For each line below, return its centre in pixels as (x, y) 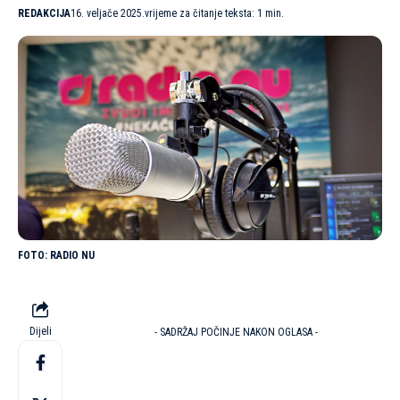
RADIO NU (72, 256)
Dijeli (40, 332)
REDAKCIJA (44, 13)
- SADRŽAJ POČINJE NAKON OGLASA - (236, 333)
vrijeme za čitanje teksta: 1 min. (214, 13)
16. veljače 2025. (108, 13)
